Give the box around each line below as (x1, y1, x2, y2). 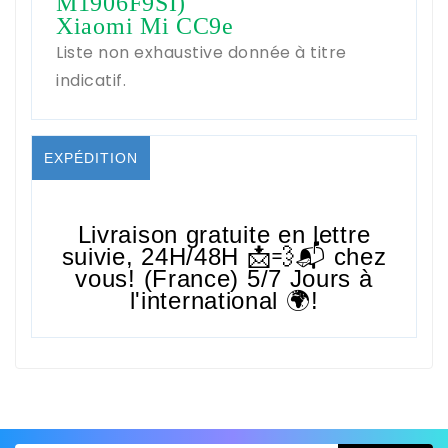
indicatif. (56, 68, 126, 92)
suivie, (61, 242, 142, 270)
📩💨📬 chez (239, 242, 387, 270)
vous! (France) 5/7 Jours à (75, 264, 373, 292)
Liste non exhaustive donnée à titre (56, 40, 347, 64)
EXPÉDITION (44, 149, 138, 166)
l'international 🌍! (129, 286, 319, 314)
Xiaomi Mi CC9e (56, 12, 234, 39)
